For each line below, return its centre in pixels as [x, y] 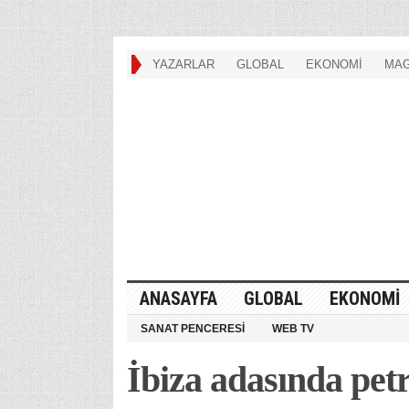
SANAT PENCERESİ [192, 328]
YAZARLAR [183, 64]
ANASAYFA [178, 298]
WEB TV [293, 328]
